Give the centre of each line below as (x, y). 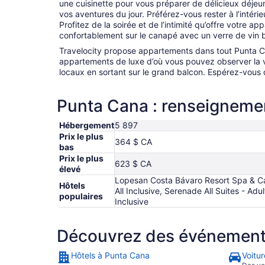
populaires (81, 196)
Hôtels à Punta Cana (110, 256)
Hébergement (87, 125)
